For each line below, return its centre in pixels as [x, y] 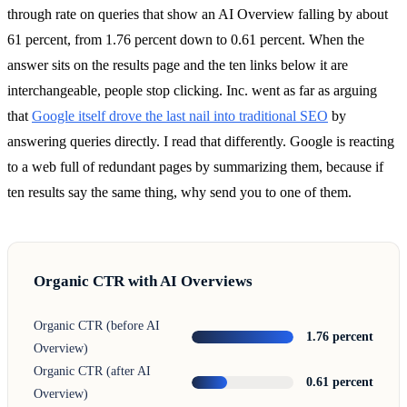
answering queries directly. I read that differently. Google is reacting [201, 141]
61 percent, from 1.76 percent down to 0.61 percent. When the [186, 39]
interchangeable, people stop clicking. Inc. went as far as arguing [192, 90]
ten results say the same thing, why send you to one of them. [179, 192]
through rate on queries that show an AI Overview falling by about [198, 14]
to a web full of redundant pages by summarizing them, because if [195, 166]
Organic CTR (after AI [92, 370]
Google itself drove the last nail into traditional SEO [180, 115]
